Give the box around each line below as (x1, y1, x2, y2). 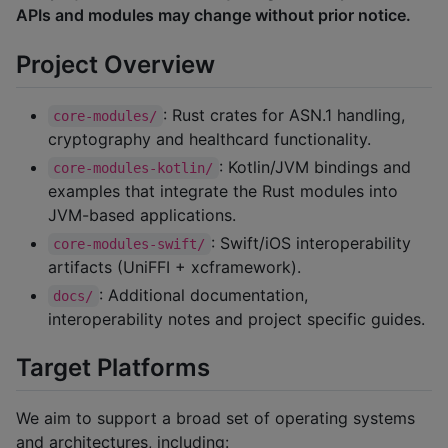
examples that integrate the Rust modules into (48, 180, 398, 201)
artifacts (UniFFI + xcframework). (48, 256, 301, 277)
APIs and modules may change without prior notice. (16, 5, 411, 26)
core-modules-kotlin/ (53, 159, 214, 176)
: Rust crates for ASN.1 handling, (162, 104, 410, 125)
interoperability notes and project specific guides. (48, 308, 425, 329)
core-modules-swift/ (53, 235, 206, 252)
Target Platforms (16, 353, 210, 383)
